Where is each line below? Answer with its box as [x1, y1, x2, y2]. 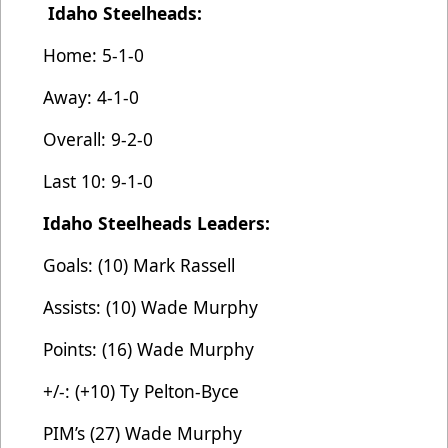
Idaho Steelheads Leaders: [43, 210, 270, 235]
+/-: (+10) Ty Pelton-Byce [43, 378, 239, 403]
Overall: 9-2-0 [43, 126, 153, 151]
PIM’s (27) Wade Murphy [43, 420, 242, 445]
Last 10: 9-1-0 [43, 168, 153, 193]
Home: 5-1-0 [43, 42, 144, 67]
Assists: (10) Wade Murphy [43, 294, 258, 319]
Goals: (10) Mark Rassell [43, 252, 235, 277]
